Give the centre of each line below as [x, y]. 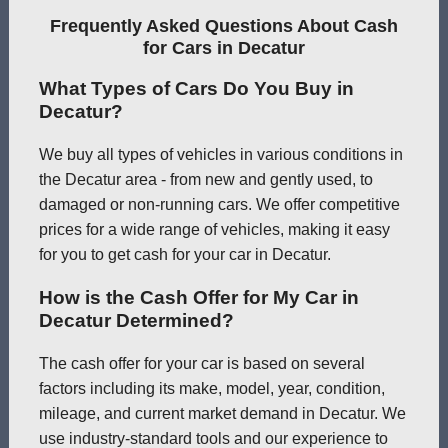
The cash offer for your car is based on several [201, 363]
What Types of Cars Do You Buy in [196, 89]
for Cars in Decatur [223, 47]
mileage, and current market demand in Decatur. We [222, 413]
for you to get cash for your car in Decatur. [184, 255]
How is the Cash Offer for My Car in [198, 297]
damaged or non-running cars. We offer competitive [219, 205]
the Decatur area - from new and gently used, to [205, 180]
